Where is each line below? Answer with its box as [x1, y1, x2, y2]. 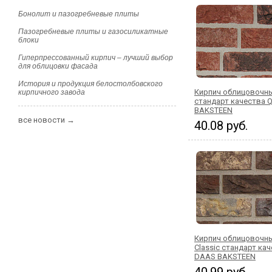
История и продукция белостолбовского [18, 80, 163, 88]
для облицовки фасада [18, 62, 98, 70]
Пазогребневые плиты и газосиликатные [18, 27, 168, 36]
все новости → [18, 115, 75, 124]
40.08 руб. [194, 118, 248, 133]
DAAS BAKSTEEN [194, 252, 256, 261]
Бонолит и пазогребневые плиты [18, 10, 139, 18]
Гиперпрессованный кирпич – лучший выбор [18, 53, 173, 62]
